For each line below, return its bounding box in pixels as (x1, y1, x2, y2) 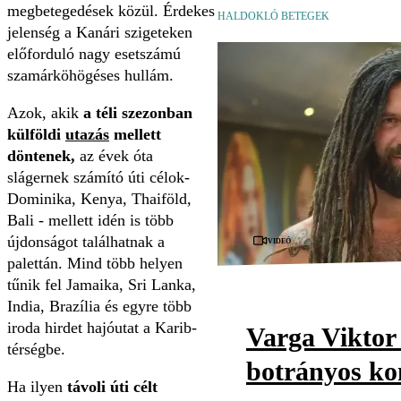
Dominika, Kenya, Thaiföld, (7, 189, 192, 208)
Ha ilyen (7, 377, 67, 396)
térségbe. (7, 339, 65, 358)
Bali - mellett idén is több (7, 210, 174, 229)
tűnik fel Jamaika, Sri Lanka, (7, 275, 196, 294)
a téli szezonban (83, 103, 192, 122)
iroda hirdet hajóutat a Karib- (7, 318, 197, 337)
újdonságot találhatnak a (7, 232, 165, 251)
